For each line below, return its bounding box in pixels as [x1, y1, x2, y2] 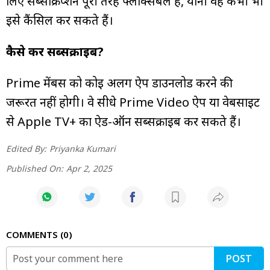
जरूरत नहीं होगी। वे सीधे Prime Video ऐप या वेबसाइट [6, 93, 260, 110]
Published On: [6, 162, 63, 174]
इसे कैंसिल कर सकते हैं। [6, 11, 113, 28]
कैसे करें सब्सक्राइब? [6, 43, 104, 60]
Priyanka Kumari [49, 142, 116, 154]
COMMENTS [6, 228, 60, 240]
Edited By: [6, 142, 46, 154]
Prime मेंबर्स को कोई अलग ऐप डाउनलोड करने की [6, 74, 233, 91]
